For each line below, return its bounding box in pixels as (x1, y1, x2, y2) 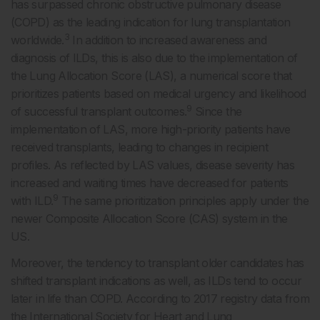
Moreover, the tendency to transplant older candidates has (11, 256, 304, 270)
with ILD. (11, 194, 54, 208)
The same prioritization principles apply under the (58, 194, 309, 208)
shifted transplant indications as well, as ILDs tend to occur (11, 274, 301, 288)
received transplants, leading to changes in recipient (11, 140, 269, 154)
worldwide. (11, 33, 64, 47)
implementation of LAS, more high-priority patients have (11, 122, 291, 136)
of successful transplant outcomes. (11, 104, 187, 119)
